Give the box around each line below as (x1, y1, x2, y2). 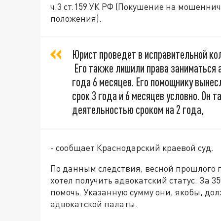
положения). (50, 13, 102, 24)
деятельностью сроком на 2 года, (72, 103, 203, 117)
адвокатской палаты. (50, 198, 138, 210)
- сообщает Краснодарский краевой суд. (50, 142, 214, 153)
